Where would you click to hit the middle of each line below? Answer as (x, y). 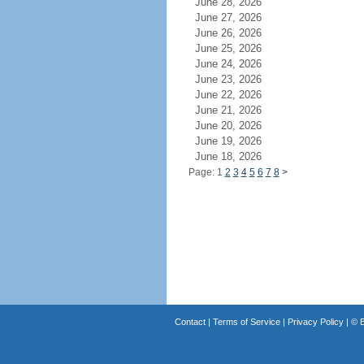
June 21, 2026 (238, 110)
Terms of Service (246, 322)
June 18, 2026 (238, 156)
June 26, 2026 (238, 33)
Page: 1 (206, 172)
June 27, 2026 (238, 17)
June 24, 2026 (238, 64)
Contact (190, 322)
